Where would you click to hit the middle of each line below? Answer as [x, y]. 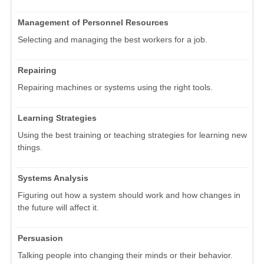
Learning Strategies [57, 118]
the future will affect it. [58, 208]
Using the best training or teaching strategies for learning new [132, 135]
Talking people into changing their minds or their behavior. [125, 255]
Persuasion [40, 238]
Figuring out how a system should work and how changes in [129, 195]
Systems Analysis [53, 178]
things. [30, 148]
